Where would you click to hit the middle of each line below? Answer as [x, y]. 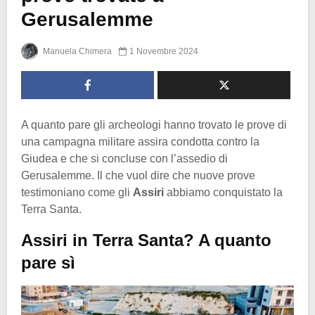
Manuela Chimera [76, 51]
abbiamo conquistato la [223, 192]
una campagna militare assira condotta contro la [140, 141]
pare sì [48, 262]
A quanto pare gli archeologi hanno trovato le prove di [154, 124]
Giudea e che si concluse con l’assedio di [124, 158]
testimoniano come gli [77, 192]
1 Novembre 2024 [164, 51]
